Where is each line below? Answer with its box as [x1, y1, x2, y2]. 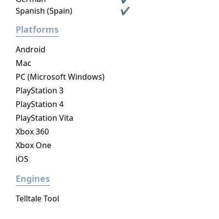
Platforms [16, 23, 59, 35]
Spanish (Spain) [16, 5, 72, 16]
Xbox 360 [16, 126, 49, 137]
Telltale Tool [16, 193, 59, 204]
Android [16, 44, 45, 55]
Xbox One [16, 140, 51, 151]
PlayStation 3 [16, 85, 64, 96]
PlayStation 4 [16, 99, 64, 109]
